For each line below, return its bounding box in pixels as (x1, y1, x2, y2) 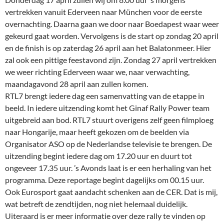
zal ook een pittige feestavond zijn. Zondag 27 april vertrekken (5, 55, 216, 65)
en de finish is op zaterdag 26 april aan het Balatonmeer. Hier (5, 43, 211, 53)
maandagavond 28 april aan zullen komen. (5, 79, 148, 89)
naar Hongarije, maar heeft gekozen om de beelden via (5, 127, 189, 137)
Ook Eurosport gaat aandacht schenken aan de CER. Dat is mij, (5, 187, 217, 197)
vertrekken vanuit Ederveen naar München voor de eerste (5, 7, 202, 17)
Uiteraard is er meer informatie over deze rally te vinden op (5, 211, 205, 221)
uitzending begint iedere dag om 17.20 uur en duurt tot (5, 151, 192, 161)
